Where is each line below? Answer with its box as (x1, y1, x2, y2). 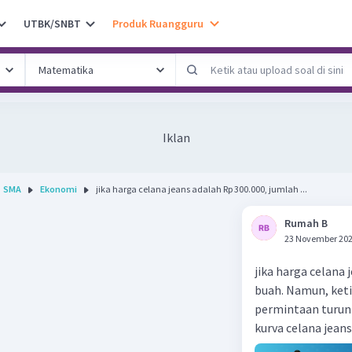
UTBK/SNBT (24, 16, 81, 31)
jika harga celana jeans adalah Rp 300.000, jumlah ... (96, 183, 307, 195)
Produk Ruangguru (112, 16, 203, 31)
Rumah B (284, 216, 328, 230)
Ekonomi (40, 183, 77, 195)
